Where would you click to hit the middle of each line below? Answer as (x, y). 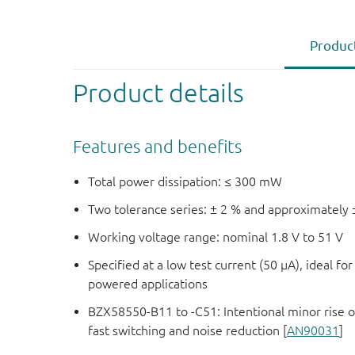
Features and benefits (157, 146)
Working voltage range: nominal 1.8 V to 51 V (216, 237)
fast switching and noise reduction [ (188, 331)
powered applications (148, 284)
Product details (158, 92)
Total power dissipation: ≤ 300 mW (185, 182)
